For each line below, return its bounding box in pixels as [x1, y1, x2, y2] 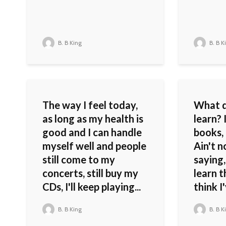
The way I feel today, [42, 99, 138, 111]
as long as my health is [42, 112, 143, 125]
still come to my [42, 153, 115, 166]
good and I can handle [42, 126, 142, 139]
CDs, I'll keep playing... [42, 181, 141, 193]
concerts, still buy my [42, 167, 138, 180]
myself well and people [42, 140, 146, 152]
